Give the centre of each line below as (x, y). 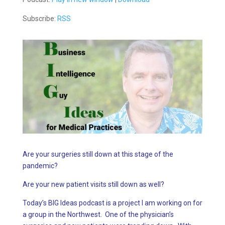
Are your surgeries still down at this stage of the (98, 154)
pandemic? (40, 166)
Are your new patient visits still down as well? (93, 185)
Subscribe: (40, 19)
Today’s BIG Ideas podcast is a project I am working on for (112, 203)
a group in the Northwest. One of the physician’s (98, 215)
